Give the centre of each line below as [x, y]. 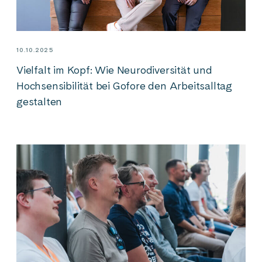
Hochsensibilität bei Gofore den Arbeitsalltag [124, 86]
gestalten [39, 102]
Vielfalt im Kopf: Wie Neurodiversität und [114, 70]
